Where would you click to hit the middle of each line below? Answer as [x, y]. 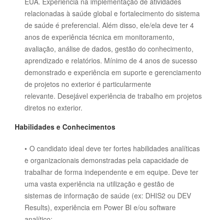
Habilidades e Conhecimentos [65, 127]
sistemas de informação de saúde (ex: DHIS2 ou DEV [108, 195]
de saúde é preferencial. [63, 25]
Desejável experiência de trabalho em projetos [130, 96]
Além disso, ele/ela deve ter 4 [148, 25]
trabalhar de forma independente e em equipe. [98, 172]
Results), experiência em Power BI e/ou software [100, 207]
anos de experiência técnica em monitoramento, [99, 37]
